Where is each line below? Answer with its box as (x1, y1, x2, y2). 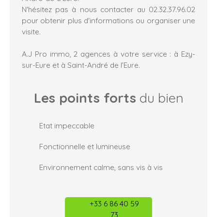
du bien (136, 90, 184, 107)
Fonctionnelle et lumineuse (39, 141, 130, 152)
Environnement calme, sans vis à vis (39, 162, 163, 172)
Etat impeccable (39, 121, 94, 131)
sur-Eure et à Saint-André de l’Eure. (22, 60, 140, 70)
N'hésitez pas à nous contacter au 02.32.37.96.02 (22, 4, 195, 15)
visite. (22, 27, 41, 37)
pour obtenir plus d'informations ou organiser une (22, 15, 195, 26)
